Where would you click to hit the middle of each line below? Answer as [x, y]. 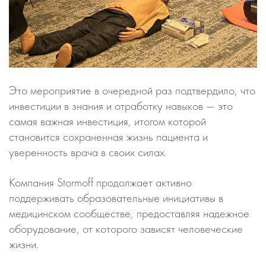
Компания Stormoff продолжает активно [100, 183]
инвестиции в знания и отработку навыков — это [121, 106]
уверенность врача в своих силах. [88, 152]
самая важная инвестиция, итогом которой [107, 121]
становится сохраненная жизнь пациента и [108, 137]
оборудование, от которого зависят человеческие [126, 229]
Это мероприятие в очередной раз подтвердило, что [132, 91]
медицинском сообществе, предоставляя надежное [129, 213]
